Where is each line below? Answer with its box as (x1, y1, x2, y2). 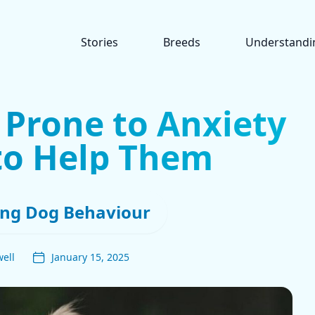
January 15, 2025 (51, 250, 129, 264)
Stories (81, 34, 118, 50)
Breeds (163, 34, 200, 50)
